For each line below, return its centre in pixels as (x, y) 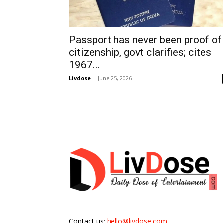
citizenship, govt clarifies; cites (140, 53)
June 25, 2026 (115, 78)
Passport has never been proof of (145, 40)
